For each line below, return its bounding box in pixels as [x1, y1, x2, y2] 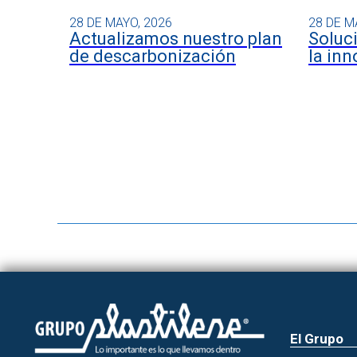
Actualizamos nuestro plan [69, 28, 282, 49]
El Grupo [289, 330, 343, 347]
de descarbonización [69, 45, 236, 66]
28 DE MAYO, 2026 [69, 14, 172, 30]
